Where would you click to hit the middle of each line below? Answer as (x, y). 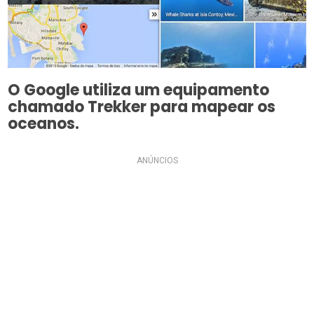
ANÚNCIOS (157, 161)
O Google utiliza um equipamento (139, 90)
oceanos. (44, 124)
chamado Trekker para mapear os (142, 107)
